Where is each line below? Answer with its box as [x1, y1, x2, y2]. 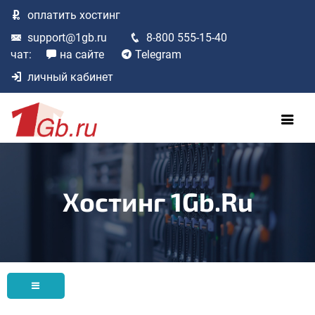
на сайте [60, 48, 104, 61]
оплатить [27, 8, 77, 22]
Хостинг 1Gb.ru [62, 185, 253, 217]
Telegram [135, 48, 181, 61]
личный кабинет [27, 70, 113, 84]
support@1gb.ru [27, 31, 107, 44]
